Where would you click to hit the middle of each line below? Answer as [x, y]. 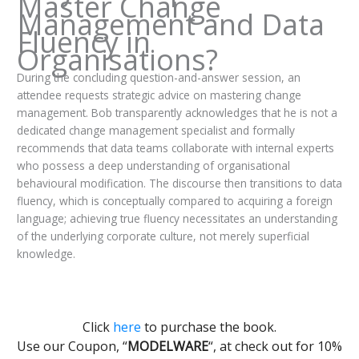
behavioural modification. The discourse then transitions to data [179, 183]
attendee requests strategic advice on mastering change [159, 95]
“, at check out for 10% [275, 346]
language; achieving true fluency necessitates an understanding [177, 218]
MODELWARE [168, 346]
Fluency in [83, 42]
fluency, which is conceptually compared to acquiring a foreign [174, 200]
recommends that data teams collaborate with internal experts [175, 147]
